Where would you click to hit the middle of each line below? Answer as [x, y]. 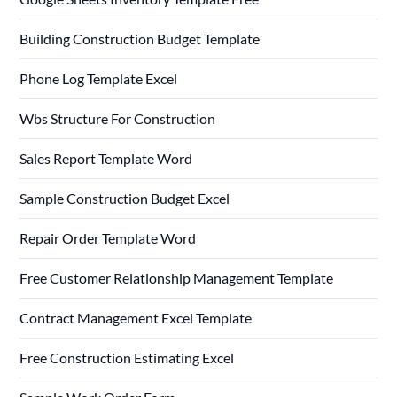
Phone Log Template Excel [99, 78]
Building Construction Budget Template [140, 38]
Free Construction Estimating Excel [127, 357]
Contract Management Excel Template [136, 317]
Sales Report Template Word [106, 158]
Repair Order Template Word [108, 237]
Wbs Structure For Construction [118, 118]
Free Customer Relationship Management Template [177, 277]
